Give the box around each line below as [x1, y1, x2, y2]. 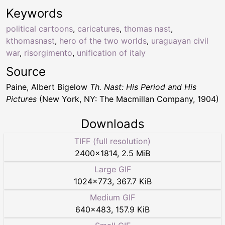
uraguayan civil [151, 35, 208, 46]
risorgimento [24, 47, 72, 58]
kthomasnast [6, 35, 55, 46]
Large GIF [94, 164, 131, 174]
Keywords [6, 6, 63, 21]
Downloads [80, 116, 145, 131]
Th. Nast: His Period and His [90, 81, 196, 92]
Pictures [6, 93, 37, 104]
